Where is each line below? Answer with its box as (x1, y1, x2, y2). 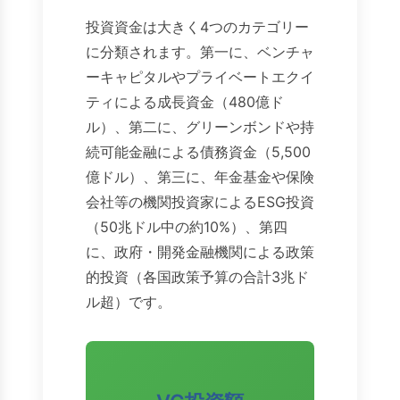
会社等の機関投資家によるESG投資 (86, 193, 314, 212)
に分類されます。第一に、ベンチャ (86, 43, 314, 62)
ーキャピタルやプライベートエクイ (86, 68, 314, 87)
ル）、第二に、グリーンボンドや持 (86, 118, 314, 137)
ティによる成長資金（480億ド (86, 93, 284, 112)
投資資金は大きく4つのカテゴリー (86, 18, 309, 37)
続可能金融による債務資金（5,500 (86, 143, 311, 162)
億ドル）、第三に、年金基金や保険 (86, 168, 314, 187)
